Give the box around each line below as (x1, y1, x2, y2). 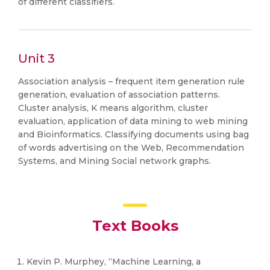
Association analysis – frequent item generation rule (18, 76, 245, 87)
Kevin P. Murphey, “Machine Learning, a (27, 256, 201, 267)
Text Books (92, 217, 178, 234)
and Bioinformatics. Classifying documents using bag (18, 129, 249, 140)
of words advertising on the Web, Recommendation (18, 142, 244, 153)
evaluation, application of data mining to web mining (18, 116, 248, 127)
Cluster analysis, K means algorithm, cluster (18, 102, 208, 113)
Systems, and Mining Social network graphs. (18, 155, 211, 166)
